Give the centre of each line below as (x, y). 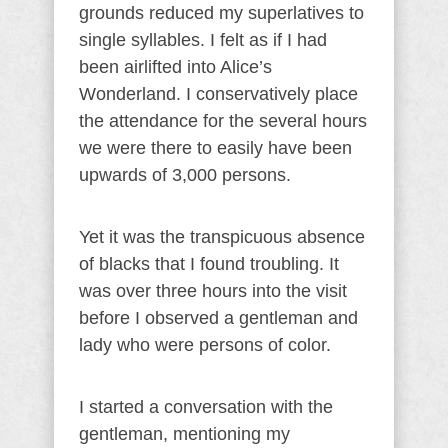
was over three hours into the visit (213, 291)
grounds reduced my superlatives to (221, 13)
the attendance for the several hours (223, 121)
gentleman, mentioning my (184, 434)
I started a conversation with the (206, 407)
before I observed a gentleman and (218, 318)
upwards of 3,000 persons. (185, 175)
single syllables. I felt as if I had (203, 40)
